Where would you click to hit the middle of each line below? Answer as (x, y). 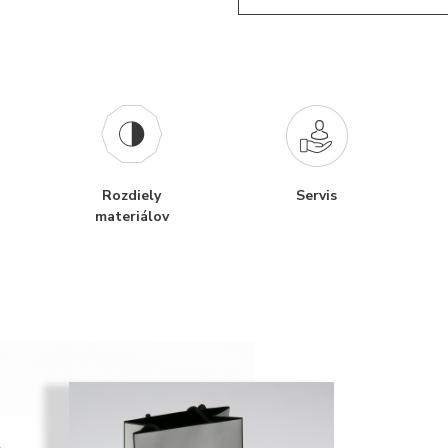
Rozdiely (131, 195)
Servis (316, 195)
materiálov (131, 216)
